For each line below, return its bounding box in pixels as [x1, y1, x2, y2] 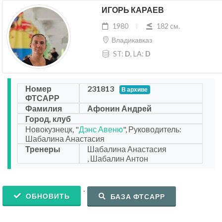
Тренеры [25, 144, 60, 154]
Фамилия [25, 104, 62, 113]
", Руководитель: [123, 124, 181, 134]
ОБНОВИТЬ [24, 192, 70, 201]
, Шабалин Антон [87, 154, 148, 164]
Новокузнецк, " [25, 124, 79, 134]
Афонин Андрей [87, 104, 152, 113]
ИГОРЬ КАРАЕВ [101, 4, 164, 16]
